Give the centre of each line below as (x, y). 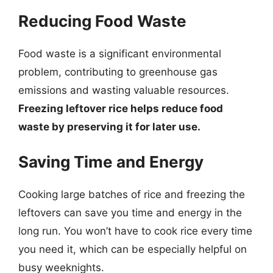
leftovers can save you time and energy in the (130, 213)
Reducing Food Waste (102, 21)
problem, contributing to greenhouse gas (118, 72)
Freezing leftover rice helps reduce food (121, 108)
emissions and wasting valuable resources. (124, 90)
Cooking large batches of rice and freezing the (132, 194)
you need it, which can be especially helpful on (133, 249)
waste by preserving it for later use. (109, 126)
